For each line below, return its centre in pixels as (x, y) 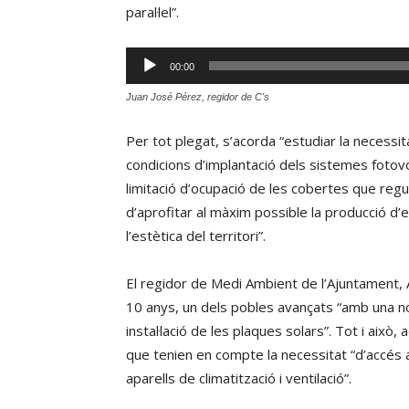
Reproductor (165, 58)
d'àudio (147, 82)
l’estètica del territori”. (196, 236)
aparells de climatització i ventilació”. (239, 378)
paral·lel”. (152, 12)
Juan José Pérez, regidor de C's (198, 97)
